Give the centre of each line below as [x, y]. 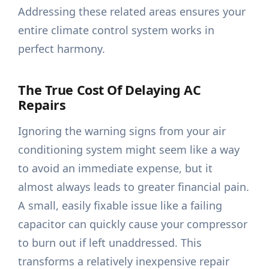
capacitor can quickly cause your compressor [133, 224]
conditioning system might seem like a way [129, 150]
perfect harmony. [62, 49]
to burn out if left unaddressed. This [110, 243]
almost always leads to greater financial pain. [134, 187]
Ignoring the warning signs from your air [122, 131]
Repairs [42, 105]
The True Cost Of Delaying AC [110, 90]
